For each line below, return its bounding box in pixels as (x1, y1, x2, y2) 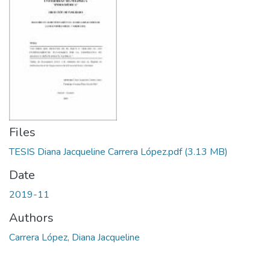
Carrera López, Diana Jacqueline (9, 231, 140, 244)
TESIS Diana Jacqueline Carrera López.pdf (9, 145, 182, 159)
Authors (9, 210, 54, 226)
